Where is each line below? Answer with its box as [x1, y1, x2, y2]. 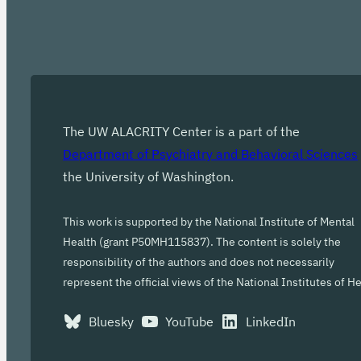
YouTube [165, 313, 214, 330]
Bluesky [88, 313, 134, 330]
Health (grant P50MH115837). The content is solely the [63, 234, 341, 249]
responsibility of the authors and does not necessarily [63, 255, 334, 269]
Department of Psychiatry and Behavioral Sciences [63, 146, 358, 162]
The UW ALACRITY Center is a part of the [63, 123, 300, 139]
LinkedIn [245, 313, 296, 330]
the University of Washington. [63, 168, 234, 185]
